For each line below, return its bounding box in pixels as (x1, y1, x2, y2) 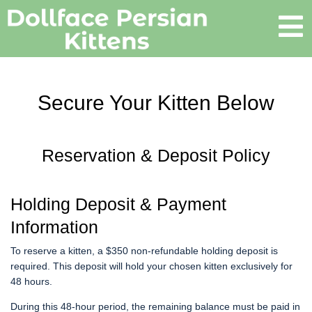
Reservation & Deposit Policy (42, 145, 270, 165)
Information (10, 217, 98, 237)
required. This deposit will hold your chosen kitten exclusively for (10, 260, 292, 272)
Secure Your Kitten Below (38, 91, 274, 115)
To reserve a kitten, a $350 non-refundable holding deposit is (10, 245, 278, 257)
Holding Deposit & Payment (10, 194, 226, 214)
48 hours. (10, 276, 52, 288)
